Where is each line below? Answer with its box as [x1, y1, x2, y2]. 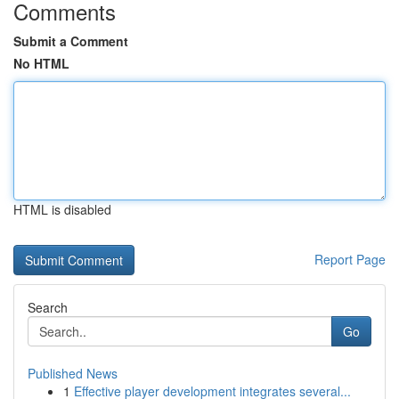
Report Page [314, 250, 386, 268]
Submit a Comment [13, 32, 128, 50]
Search [28, 298, 68, 316]
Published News [28, 364, 118, 382]
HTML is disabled [13, 200, 111, 218]
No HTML [13, 54, 69, 72]
